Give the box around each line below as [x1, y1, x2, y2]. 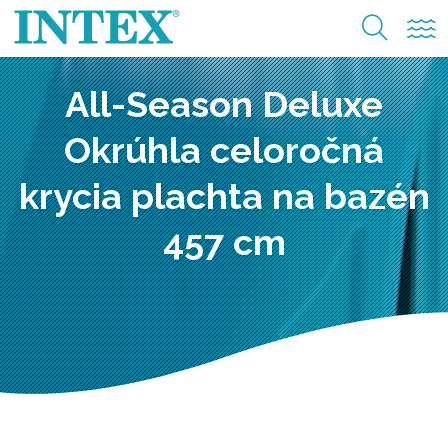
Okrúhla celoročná [64, 128, 384, 171]
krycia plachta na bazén [18, 174, 430, 217]
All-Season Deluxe [65, 82, 383, 125]
